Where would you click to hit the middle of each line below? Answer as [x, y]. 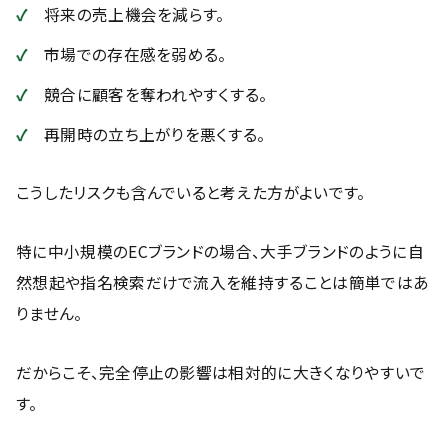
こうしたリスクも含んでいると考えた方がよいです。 [191, 192]
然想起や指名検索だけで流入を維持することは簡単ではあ [223, 282]
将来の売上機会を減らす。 [134, 14]
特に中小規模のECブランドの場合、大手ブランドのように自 [220, 251]
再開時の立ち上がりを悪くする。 [155, 134]
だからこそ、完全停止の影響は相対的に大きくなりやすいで [221, 372]
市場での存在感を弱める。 [135, 54]
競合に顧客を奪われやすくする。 [156, 94]
